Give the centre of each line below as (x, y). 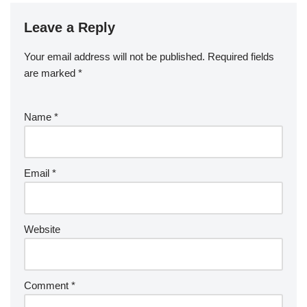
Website (42, 230)
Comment (48, 286)
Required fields (241, 57)
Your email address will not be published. (114, 57)
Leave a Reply (70, 28)
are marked (51, 73)
